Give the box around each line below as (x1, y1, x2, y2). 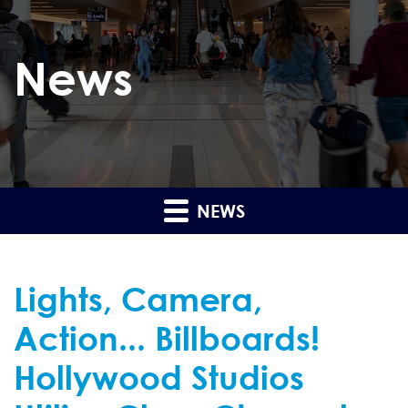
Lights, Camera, (14, 278, 262, 319)
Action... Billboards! (14, 317, 320, 358)
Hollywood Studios (14, 356, 304, 397)
